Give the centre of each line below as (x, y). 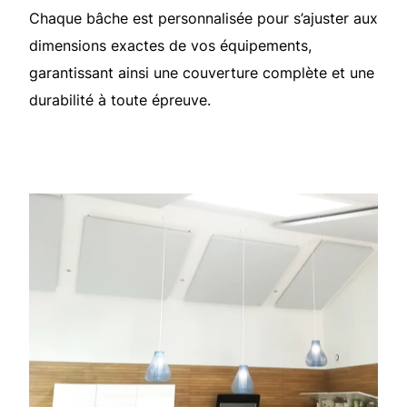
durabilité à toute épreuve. (120, 99)
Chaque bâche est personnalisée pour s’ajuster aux (203, 18)
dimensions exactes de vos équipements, (170, 45)
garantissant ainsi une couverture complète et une (202, 72)
